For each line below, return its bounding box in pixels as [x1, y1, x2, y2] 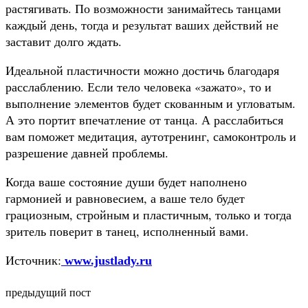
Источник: [5, 251, 61, 268]
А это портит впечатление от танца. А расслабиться [5, 111, 283, 128]
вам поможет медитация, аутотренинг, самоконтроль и [5, 127, 296, 144]
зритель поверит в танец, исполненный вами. [5, 222, 249, 239]
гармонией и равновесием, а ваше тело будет [5, 189, 245, 206]
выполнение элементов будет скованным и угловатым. [5, 94, 296, 111]
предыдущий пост [5, 284, 91, 299]
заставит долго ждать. [5, 32, 122, 49]
